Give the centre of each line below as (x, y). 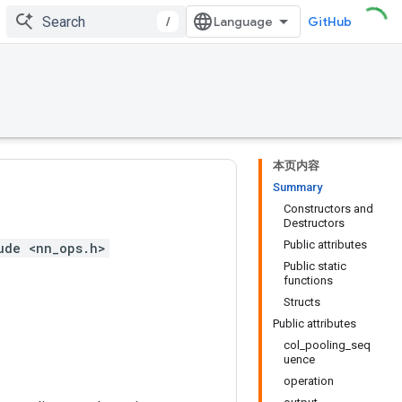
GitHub (330, 22)
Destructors (314, 223)
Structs (302, 302)
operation (309, 381)
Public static (315, 266)
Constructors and (328, 209)
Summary (297, 187)
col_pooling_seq (327, 345)
